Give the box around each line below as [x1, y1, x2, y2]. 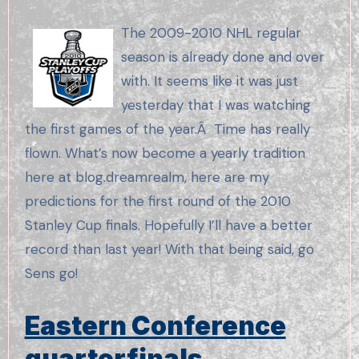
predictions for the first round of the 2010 [24, 192, 291, 211]
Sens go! [24, 264, 78, 283]
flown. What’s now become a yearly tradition [24, 144, 305, 163]
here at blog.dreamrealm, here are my [24, 168, 269, 187]
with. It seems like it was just [120, 72, 298, 91]
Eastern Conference [24, 310, 286, 342]
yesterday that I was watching [120, 96, 311, 115]
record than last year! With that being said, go [24, 240, 314, 259]
